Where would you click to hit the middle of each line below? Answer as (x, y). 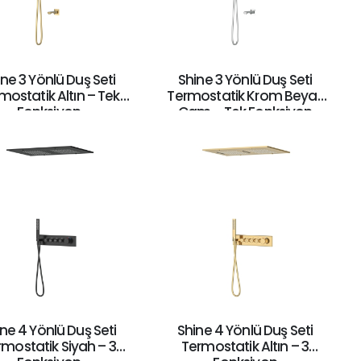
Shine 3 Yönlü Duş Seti (245, 79)
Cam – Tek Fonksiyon (245, 112)
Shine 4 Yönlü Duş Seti (245, 331)
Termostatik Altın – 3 (245, 347)
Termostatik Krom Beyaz (245, 95)
